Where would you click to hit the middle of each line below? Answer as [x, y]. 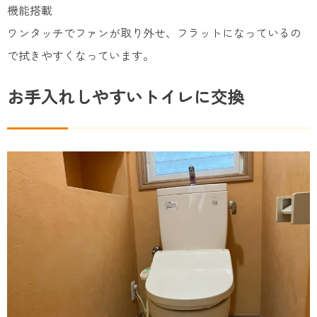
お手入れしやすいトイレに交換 [126, 96]
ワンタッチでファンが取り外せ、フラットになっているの [154, 32]
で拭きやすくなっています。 [81, 55]
